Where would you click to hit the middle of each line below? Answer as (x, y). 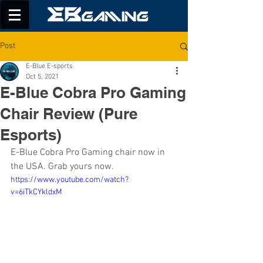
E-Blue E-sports (49, 66)
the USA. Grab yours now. (62, 167)
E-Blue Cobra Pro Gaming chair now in (89, 153)
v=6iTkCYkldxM (36, 192)
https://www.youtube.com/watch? (70, 180)
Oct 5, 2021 (42, 77)
